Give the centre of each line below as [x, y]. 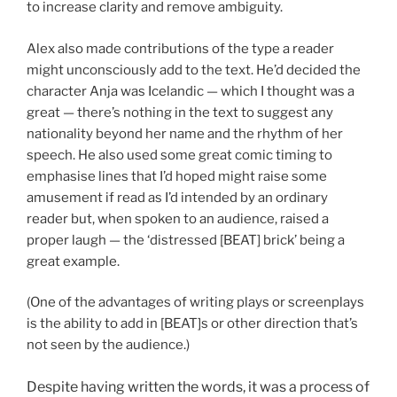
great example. [73, 261]
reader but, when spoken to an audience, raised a [178, 218]
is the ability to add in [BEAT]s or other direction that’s [192, 324]
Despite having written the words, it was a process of [198, 386]
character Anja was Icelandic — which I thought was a [191, 91]
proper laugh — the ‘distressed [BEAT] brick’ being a [186, 240]
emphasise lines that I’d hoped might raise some [177, 176]
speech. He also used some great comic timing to [179, 155]
